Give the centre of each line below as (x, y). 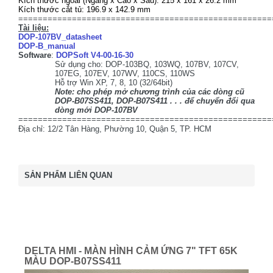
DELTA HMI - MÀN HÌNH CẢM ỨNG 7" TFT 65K (131, 251)
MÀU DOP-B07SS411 (73, 261)
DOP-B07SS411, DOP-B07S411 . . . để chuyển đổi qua (155, 101)
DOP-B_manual (47, 46)
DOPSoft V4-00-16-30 (95, 55)
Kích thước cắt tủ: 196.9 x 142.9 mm (84, 9)
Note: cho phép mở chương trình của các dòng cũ (150, 92)
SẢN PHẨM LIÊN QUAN (68, 175)
